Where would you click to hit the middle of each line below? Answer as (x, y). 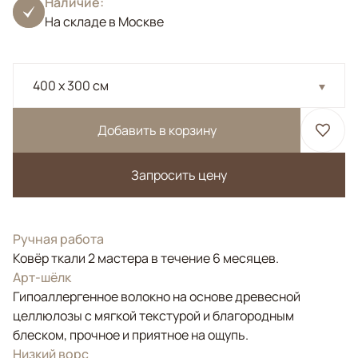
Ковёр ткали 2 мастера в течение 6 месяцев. (146, 258)
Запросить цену (179, 175)
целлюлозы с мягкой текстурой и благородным (153, 316)
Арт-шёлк (42, 277)
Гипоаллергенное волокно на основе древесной (157, 296)
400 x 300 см (71, 86)
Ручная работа (58, 239)
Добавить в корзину (157, 130)
